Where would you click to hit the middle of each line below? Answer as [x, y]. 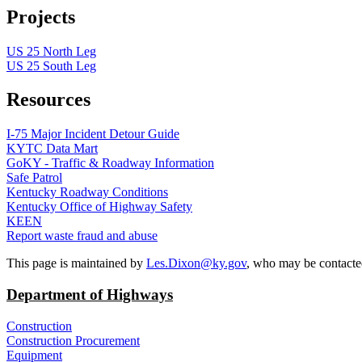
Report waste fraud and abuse [82, 236]
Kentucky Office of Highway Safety [99, 207]
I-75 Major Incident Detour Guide [93, 134]
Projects [41, 17]
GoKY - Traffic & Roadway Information [110, 163]
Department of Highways [90, 295]
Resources [48, 100]
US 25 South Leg [51, 65]
